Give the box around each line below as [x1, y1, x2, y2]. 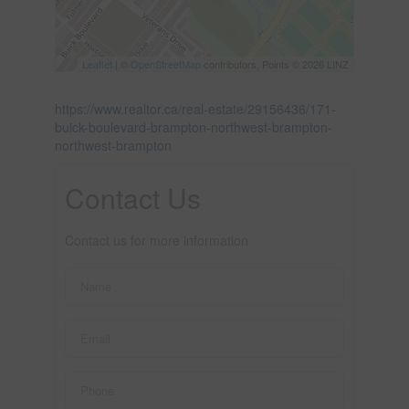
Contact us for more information [64, 230, 248, 249]
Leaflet [82, 56, 113, 71]
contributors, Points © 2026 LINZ [201, 56, 350, 71]
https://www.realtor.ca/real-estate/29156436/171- [54, 99, 336, 118]
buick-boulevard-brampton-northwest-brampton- [54, 117, 332, 136]
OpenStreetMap [131, 56, 202, 71]
